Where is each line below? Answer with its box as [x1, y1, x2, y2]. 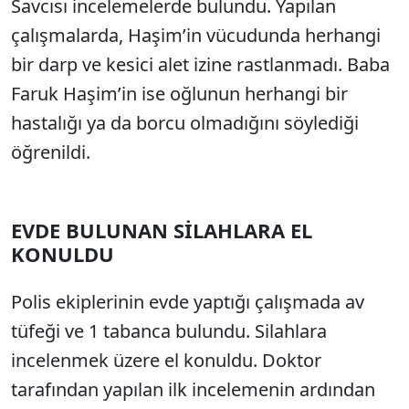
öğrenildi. [11, 140, 90, 164]
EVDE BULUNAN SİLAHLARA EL [11, 216, 312, 244]
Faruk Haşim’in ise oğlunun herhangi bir [11, 81, 348, 106]
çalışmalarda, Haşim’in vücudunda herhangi [11, 23, 381, 47]
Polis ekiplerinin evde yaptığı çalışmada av [11, 289, 364, 314]
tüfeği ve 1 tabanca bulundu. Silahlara [11, 319, 327, 343]
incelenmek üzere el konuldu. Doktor [11, 348, 321, 372]
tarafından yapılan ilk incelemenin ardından [11, 377, 375, 402]
